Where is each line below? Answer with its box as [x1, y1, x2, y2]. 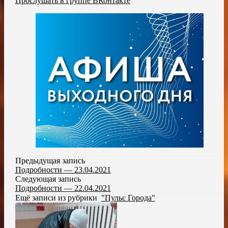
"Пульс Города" [101, 193, 155, 203]
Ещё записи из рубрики [15, 193, 101, 203]
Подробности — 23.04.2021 [15, 165, 111, 175]
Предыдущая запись [15, 156, 85, 165]
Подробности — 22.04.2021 [15, 184, 111, 193]
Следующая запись [15, 175, 81, 184]
